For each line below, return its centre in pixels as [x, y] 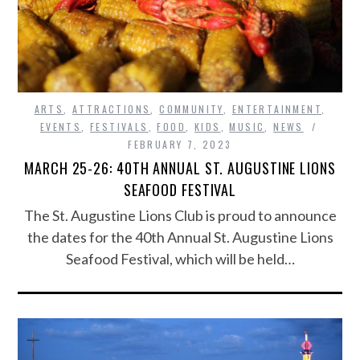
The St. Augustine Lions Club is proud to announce [180, 216]
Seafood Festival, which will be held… [180, 259]
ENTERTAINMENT [276, 109]
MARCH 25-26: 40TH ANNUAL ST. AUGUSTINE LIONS [180, 168]
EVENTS [61, 127]
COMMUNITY [191, 109]
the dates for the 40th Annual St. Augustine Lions [180, 237]
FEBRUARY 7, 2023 [180, 145]
